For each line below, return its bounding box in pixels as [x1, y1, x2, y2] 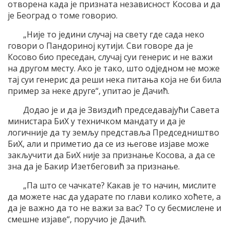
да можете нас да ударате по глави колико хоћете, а [8, 190, 221, 202]
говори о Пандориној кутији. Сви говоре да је [8, 40, 193, 51]
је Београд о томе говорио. [8, 9, 118, 21]
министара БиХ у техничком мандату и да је [8, 115, 185, 127]
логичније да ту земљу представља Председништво [8, 126, 219, 138]
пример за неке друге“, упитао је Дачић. [8, 85, 169, 97]
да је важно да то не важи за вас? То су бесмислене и [8, 202, 221, 214]
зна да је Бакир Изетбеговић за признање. [8, 160, 180, 172]
